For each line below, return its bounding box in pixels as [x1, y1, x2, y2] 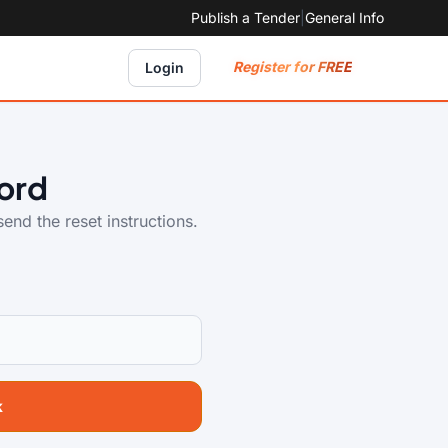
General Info [305, 9, 384, 26]
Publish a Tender [191, 9, 300, 26]
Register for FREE [233, 58, 352, 76]
